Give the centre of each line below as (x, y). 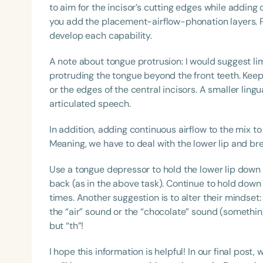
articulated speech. (90, 103)
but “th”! (66, 225)
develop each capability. (100, 35)
